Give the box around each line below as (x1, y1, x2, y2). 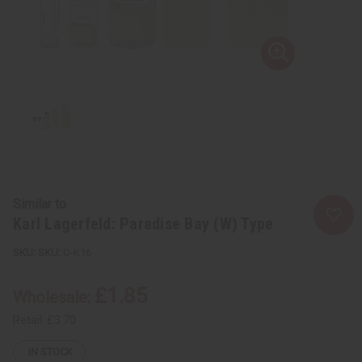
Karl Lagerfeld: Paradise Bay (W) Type (13, 213, 274, 234)
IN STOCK (28, 346, 73, 359)
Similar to (13, 196, 66, 212)
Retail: (13, 313, 47, 326)
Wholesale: (13, 287, 95, 307)
